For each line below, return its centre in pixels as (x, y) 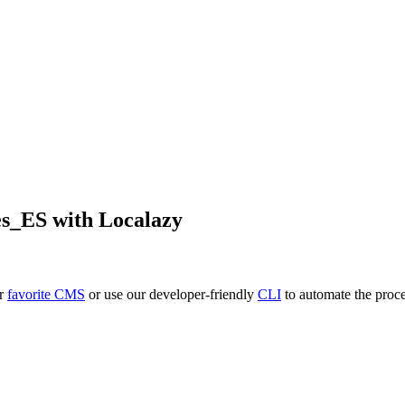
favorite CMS (46, 295)
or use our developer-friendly (171, 295)
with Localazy (115, 219)
